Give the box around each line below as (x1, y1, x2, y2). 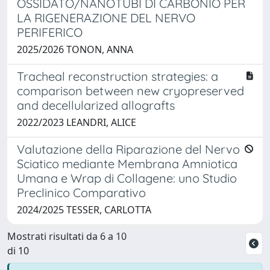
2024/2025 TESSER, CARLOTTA (17, 202, 151, 216)
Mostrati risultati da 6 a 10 (7, 229, 127, 243)
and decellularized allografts (17, 97, 175, 113)
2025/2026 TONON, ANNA (17, 42, 133, 56)
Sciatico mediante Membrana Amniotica (17, 155, 237, 171)
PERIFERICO (17, 24, 83, 40)
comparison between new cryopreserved (17, 83, 244, 98)
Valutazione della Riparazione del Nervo (17, 141, 240, 157)
